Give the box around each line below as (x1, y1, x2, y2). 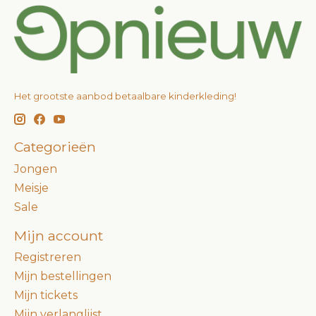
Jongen (14, 162, 57, 176)
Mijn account (14, 226, 103, 244)
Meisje (14, 181, 49, 195)
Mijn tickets (14, 288, 78, 303)
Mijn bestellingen (14, 269, 111, 284)
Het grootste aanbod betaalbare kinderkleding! (14, 90, 236, 102)
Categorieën (14, 138, 96, 155)
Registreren (14, 250, 81, 265)
